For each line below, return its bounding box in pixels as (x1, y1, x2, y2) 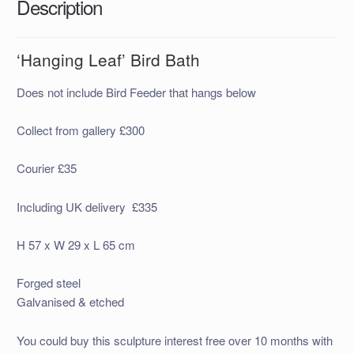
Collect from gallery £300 (16, 122, 145, 139)
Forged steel (16, 274, 81, 292)
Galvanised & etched (16, 293, 124, 311)
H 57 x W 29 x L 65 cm (16, 236, 135, 254)
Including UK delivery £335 (16, 198, 157, 215)
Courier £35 (16, 160, 77, 177)
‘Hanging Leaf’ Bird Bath (16, 47, 200, 72)
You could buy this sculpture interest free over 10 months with (16, 331, 333, 348)
